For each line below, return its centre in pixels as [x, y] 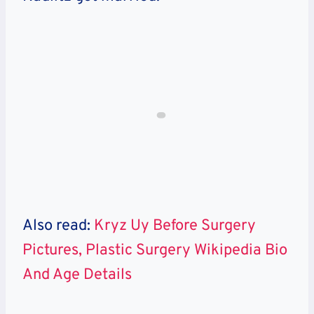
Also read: [58, 226]
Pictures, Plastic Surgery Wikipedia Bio [155, 251]
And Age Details [77, 275]
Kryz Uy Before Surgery [175, 226]
